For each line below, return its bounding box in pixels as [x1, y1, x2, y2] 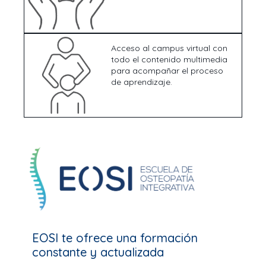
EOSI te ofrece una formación [32, 230, 198, 246]
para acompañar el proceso [110, 65, 223, 76]
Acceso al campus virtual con [110, 42, 227, 53]
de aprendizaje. [110, 76, 172, 87]
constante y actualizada [32, 245, 164, 260]
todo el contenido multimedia [110, 53, 227, 65]
